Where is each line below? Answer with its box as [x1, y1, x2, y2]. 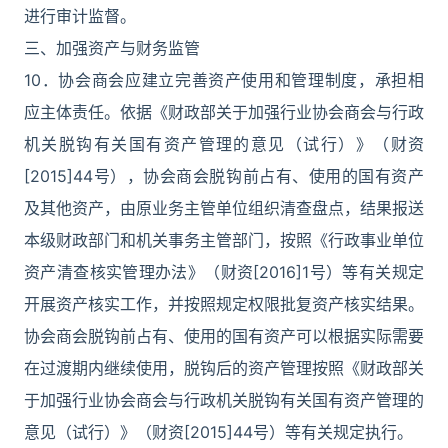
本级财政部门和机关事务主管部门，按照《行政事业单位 [24, 230, 424, 250]
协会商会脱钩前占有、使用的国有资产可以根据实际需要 [24, 326, 424, 346]
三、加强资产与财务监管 [24, 38, 200, 58]
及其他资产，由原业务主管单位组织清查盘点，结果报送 [24, 198, 424, 218]
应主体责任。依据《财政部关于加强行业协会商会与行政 [24, 102, 424, 122]
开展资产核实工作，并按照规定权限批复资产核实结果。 [24, 294, 424, 314]
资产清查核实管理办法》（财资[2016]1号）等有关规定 [24, 262, 424, 282]
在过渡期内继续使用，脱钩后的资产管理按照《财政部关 [24, 358, 424, 378]
